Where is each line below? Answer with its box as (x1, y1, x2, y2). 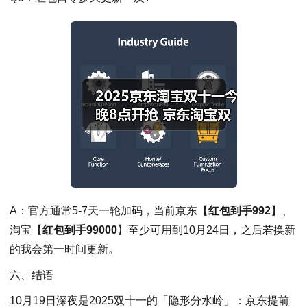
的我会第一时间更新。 (10, 243, 119, 256)
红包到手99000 (42, 224, 117, 236)
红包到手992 (208, 205, 271, 217)
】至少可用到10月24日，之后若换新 (117, 224, 295, 236)
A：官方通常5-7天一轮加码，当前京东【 (10, 205, 208, 217)
